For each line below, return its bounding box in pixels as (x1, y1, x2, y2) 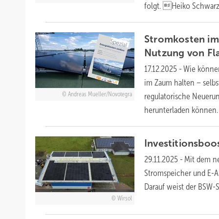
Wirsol (117, 195, 132, 202)
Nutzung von (144, 47, 207, 59)
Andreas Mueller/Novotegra (67, 91, 132, 98)
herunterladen (144, 105, 192, 115)
